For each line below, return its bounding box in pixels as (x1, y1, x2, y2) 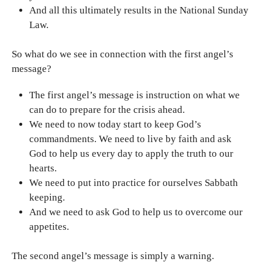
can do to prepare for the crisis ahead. (29, 104, 185, 115)
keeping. (29, 191, 65, 203)
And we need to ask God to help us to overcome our (29, 206, 243, 218)
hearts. (29, 162, 57, 174)
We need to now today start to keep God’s (29, 118, 201, 130)
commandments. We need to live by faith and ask (29, 133, 232, 144)
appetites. (29, 220, 69, 232)
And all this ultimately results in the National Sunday (29, 5, 249, 16)
